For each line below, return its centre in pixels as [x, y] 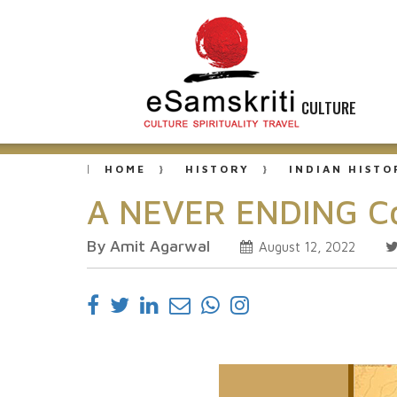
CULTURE [329, 108]
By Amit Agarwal [148, 246]
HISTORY [218, 169]
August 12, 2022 [305, 247]
